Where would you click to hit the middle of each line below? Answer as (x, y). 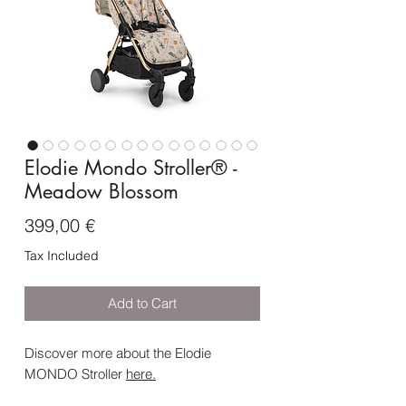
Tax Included (62, 256)
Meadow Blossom (101, 192)
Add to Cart (142, 304)
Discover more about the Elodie (118, 353)
